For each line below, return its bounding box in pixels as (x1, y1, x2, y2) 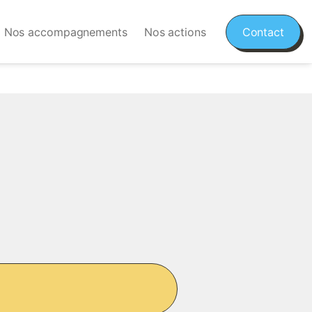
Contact (242, 24, 284, 39)
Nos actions (143, 24, 206, 39)
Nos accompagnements (3, 24, 127, 39)
